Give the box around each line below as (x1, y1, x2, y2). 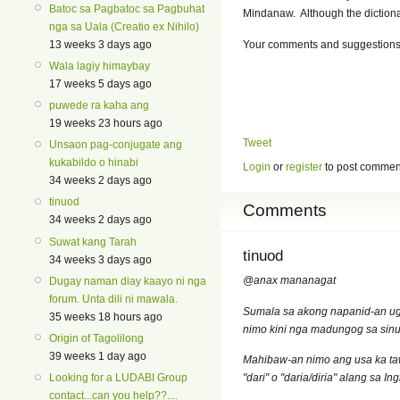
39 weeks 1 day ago (49, 350, 146, 363)
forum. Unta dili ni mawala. (49, 292, 178, 305)
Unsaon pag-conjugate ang (49, 138, 182, 152)
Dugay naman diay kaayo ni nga (49, 274, 206, 287)
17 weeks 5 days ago (49, 77, 152, 90)
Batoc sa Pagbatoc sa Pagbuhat (49, 2, 204, 15)
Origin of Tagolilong (49, 332, 144, 346)
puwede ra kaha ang (49, 99, 149, 112)
